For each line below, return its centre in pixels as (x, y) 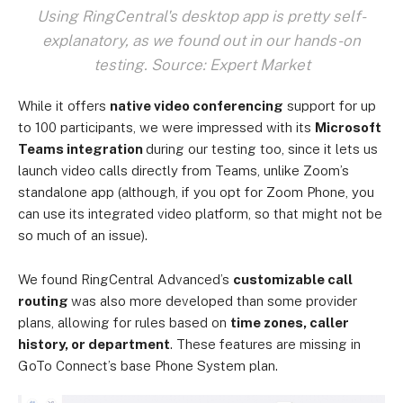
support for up (330, 105)
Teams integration (82, 148)
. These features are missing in (265, 344)
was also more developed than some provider (214, 300)
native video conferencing (197, 105)
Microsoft (348, 127)
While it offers (64, 105)
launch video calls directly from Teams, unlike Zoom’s (184, 170)
